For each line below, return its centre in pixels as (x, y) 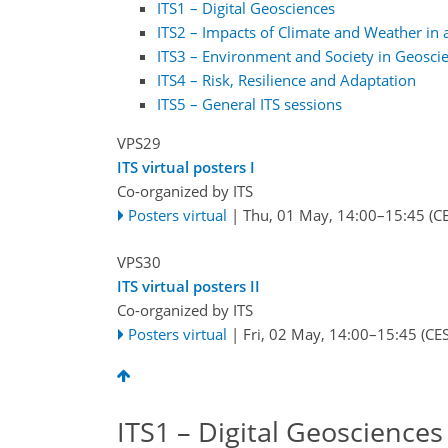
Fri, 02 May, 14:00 (305, 333)
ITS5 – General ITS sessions (249, 104)
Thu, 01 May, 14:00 (309, 215)
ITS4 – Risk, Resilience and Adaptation (286, 80)
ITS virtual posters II (188, 285)
